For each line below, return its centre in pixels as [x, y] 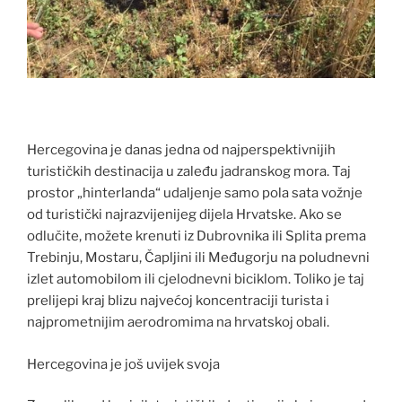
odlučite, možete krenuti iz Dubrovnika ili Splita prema [197, 236]
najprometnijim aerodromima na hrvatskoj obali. [178, 323]
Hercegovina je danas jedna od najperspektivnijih [181, 150]
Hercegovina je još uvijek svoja [123, 364]
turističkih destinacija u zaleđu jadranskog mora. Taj [189, 172]
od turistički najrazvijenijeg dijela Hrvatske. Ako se [184, 215]
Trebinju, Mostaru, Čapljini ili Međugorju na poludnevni [198, 258]
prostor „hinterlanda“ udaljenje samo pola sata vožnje [195, 193]
